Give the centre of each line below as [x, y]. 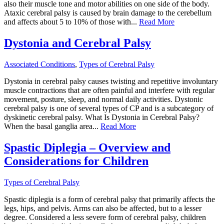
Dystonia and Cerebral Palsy [77, 43]
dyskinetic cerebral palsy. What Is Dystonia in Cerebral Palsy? [102, 117]
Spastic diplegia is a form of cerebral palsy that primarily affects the [109, 199]
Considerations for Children [76, 161]
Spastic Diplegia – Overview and [87, 148]
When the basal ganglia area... [52, 126]
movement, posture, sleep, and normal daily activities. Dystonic [103, 99]
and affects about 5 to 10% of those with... [71, 22]
